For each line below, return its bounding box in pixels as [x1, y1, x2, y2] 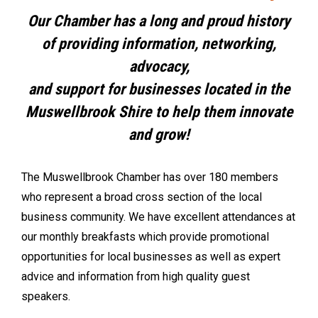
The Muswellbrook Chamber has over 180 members [21, 170, 278, 184]
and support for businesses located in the [28, 79, 290, 98]
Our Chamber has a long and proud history [28, 11, 290, 30]
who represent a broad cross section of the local [21, 190, 262, 204]
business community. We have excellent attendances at [21, 209, 295, 224]
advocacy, [128, 57, 190, 75]
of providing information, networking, [42, 34, 276, 53]
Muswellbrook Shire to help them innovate [25, 102, 293, 121]
